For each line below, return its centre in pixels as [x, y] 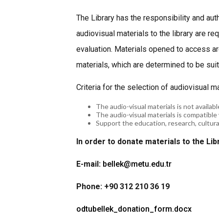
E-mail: [89, 164]
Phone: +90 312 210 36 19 [123, 186]
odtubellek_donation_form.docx [134, 209]
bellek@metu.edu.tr [137, 164]
